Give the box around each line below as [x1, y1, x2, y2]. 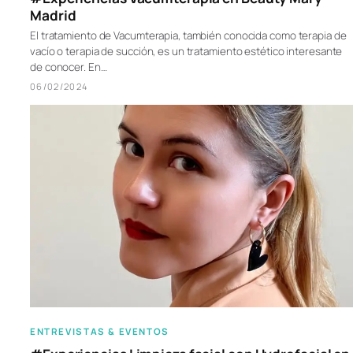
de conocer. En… [30, 59, 107, 74]
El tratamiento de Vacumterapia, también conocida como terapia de [30, 28, 347, 43]
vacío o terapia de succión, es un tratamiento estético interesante [30, 43, 343, 58]
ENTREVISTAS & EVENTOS [30, 325, 169, 338]
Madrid [30, 6, 76, 24]
